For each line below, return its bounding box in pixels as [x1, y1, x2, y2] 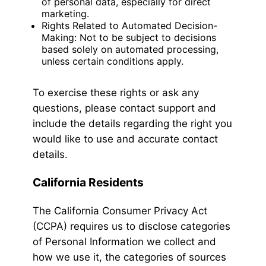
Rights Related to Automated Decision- [42, 20, 217, 32]
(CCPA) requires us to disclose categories [33, 220, 230, 233]
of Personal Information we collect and [33, 236, 216, 248]
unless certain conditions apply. [42, 55, 183, 68]
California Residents [33, 175, 144, 190]
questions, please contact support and [33, 102, 216, 115]
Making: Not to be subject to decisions [42, 31, 216, 44]
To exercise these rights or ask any [33, 87, 199, 99]
